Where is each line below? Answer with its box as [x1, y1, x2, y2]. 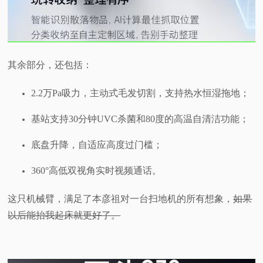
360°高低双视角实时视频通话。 [31, 166, 162, 176]
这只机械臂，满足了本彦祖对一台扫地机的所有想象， [8, 194, 234, 204]
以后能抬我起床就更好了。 [8, 210, 121, 221]
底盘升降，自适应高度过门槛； [31, 140, 163, 150]
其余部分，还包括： [8, 60, 93, 70]
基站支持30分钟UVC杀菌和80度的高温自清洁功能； [31, 114, 249, 124]
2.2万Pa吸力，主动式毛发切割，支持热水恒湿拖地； [31, 88, 250, 99]
